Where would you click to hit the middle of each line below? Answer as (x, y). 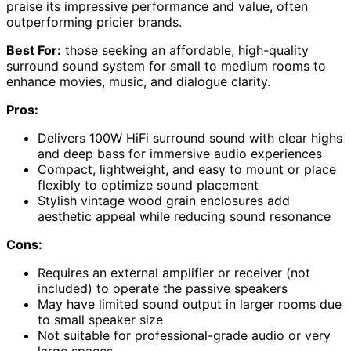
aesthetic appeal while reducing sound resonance (184, 217)
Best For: (34, 51)
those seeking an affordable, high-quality (185, 51)
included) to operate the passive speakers (163, 289)
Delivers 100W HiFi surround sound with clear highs (190, 138)
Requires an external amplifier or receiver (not (174, 273)
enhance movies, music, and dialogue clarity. (138, 82)
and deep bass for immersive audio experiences (180, 154)
